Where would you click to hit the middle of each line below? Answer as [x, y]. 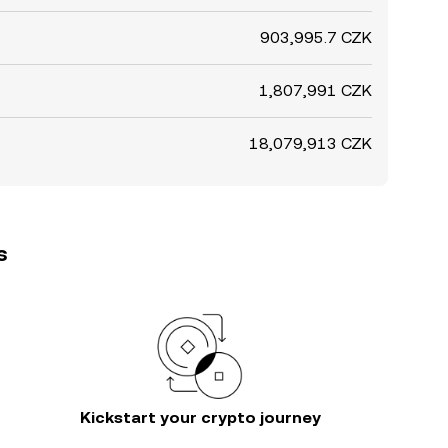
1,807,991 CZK [315, 90]
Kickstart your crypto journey [200, 417]
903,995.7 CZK [316, 37]
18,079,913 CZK [310, 143]
